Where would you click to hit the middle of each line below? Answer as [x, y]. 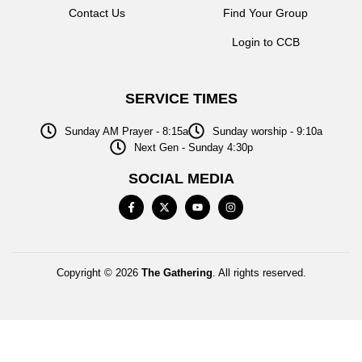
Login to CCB [265, 42]
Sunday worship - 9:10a [267, 131]
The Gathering [177, 273]
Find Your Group [265, 13]
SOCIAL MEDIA [181, 179]
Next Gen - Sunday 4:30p [193, 147]
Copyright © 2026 [99, 273]
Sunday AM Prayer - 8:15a [126, 131]
